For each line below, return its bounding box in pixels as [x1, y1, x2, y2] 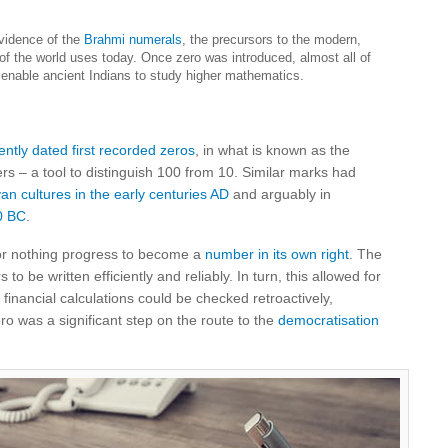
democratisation [278, 312, 379, 328]
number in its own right [205, 246, 349, 262]
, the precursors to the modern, [182, 32, 361, 47]
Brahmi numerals [84, 32, 182, 47]
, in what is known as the [195, 142, 350, 158]
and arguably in [229, 186, 331, 202]
